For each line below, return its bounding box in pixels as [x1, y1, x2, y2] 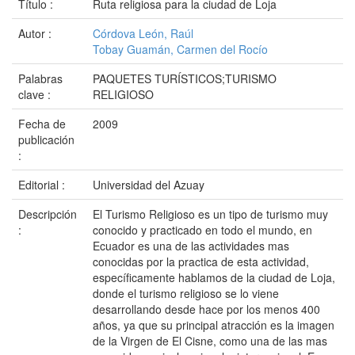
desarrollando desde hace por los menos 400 [93, 301, 320, 317]
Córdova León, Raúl [93, 25, 193, 41]
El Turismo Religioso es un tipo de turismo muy [93, 206, 328, 222]
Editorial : [18, 177, 68, 193]
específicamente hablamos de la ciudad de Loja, [93, 269, 335, 285]
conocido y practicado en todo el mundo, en [93, 222, 312, 238]
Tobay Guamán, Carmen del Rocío [93, 41, 268, 57]
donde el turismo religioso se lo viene [93, 285, 279, 301]
